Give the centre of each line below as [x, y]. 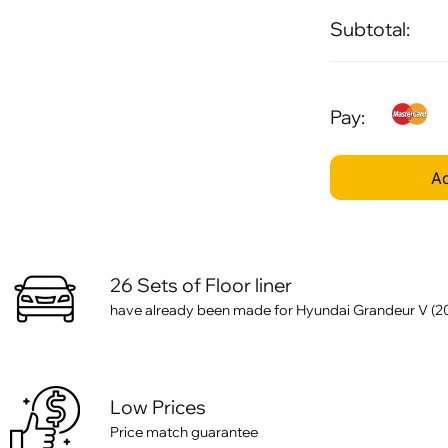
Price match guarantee [184, 432]
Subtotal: [370, 29]
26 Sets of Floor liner [201, 285]
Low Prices [158, 407]
